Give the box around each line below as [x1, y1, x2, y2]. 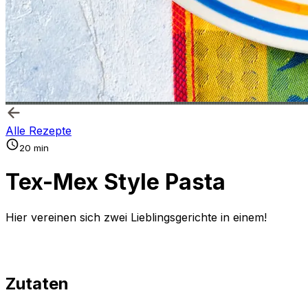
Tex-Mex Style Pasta [5, 168, 225, 196]
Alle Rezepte [5, 124, 71, 137]
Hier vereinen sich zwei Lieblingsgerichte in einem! [5, 210, 267, 224]
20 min [19, 142, 49, 153]
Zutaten [5, 273, 69, 294]
